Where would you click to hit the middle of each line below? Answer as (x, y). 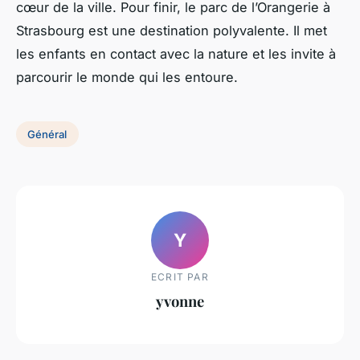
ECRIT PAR (180, 276)
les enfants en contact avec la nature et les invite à (176, 54)
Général (47, 135)
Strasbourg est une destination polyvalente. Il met (172, 31)
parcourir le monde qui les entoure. (129, 78)
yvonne (180, 301)
